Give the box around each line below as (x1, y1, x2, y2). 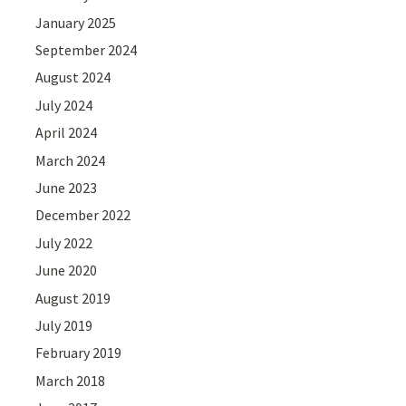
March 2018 (35, 371, 106, 390)
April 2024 (35, 123, 98, 142)
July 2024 (35, 95, 93, 114)
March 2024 (35, 150, 106, 169)
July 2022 (35, 233, 93, 252)
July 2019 (35, 315, 93, 334)
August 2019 (35, 288, 111, 307)
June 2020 (35, 261, 98, 280)
